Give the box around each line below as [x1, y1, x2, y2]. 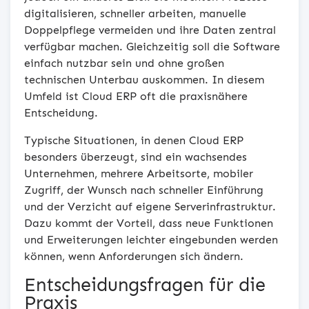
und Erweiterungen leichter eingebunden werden [24, 232, 278, 246]
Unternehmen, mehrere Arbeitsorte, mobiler [24, 166, 253, 180]
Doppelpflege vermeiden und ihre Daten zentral [24, 23, 276, 37]
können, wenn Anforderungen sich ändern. [24, 249, 243, 263]
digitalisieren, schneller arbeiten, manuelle [24, 6, 246, 20]
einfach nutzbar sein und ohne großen [24, 56, 224, 70]
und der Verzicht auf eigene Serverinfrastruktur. [24, 199, 276, 213]
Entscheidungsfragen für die [24, 273, 266, 296]
